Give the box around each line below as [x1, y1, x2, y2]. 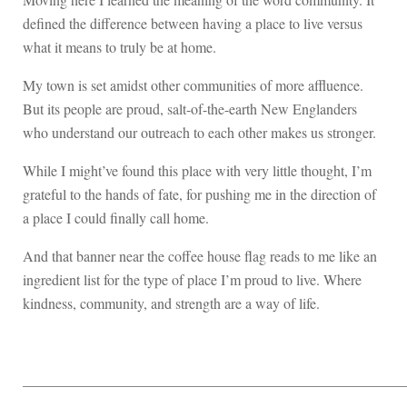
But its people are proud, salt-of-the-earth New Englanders [23, 98, 357, 118]
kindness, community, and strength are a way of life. [23, 293, 320, 313]
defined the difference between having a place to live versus [23, 13, 362, 33]
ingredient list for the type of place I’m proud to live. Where [23, 269, 362, 289]
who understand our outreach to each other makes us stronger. [23, 122, 381, 142]
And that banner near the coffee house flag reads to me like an [23, 245, 377, 265]
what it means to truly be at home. [23, 36, 216, 56]
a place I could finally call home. [23, 207, 213, 227]
